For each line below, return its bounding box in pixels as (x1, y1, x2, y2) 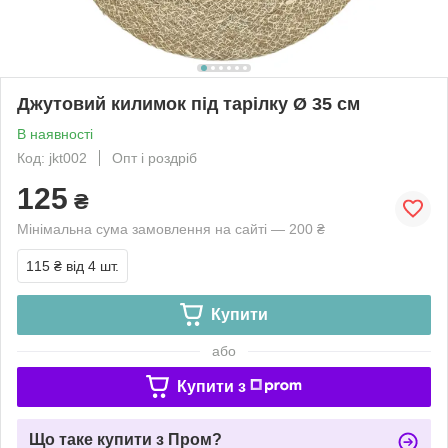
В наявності (17, 125, 93, 142)
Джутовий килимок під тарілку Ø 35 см (17, 93, 360, 114)
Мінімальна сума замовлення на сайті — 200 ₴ (17, 220, 325, 237)
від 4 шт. (66, 257, 119, 274)
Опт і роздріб (112, 149, 197, 166)
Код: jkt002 (17, 149, 87, 166)
